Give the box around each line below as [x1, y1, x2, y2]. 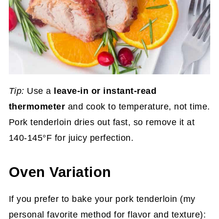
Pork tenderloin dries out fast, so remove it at [8, 117, 195, 127]
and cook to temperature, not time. [65, 101, 210, 111]
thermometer [8, 101, 66, 111]
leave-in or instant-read [54, 86, 157, 96]
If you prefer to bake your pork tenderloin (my [8, 194, 196, 204]
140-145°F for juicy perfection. [8, 132, 134, 143]
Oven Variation [8, 164, 111, 180]
